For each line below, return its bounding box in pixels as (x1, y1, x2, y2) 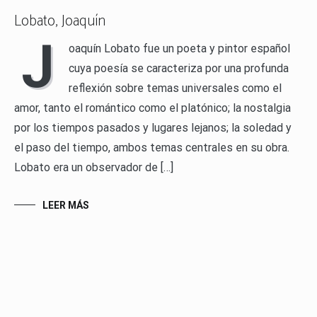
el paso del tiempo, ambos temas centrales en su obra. (14, 140, 289, 154)
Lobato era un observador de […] (14, 160, 173, 174)
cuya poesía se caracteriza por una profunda (69, 61, 289, 75)
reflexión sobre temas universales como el (69, 81, 282, 95)
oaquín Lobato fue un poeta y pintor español (69, 41, 290, 55)
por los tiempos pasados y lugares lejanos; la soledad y (14, 120, 292, 134)
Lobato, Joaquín (14, 8, 105, 33)
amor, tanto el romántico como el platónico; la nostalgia (14, 100, 291, 115)
